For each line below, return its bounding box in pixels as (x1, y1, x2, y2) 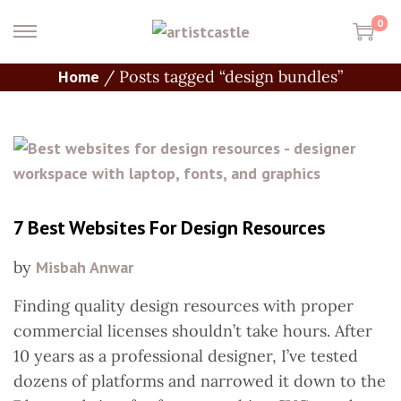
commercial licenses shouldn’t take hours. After (13, 320, 372, 341)
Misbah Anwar (36, 257, 133, 277)
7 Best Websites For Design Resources (13, 215, 325, 240)
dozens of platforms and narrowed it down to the (13, 371, 386, 391)
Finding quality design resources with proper (13, 295, 354, 316)
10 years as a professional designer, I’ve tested (13, 346, 358, 366)
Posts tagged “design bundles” (119, 66, 343, 87)
